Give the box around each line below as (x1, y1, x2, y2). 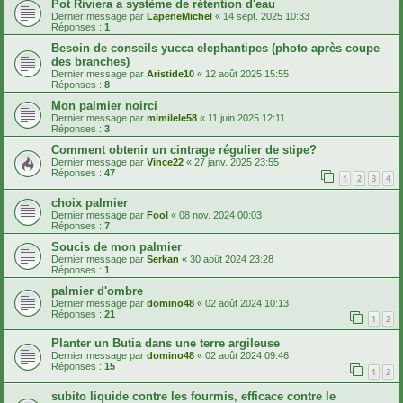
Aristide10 (147, 68, 194, 80)
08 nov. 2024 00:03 (179, 209, 262, 220)
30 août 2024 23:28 (190, 253, 273, 264)
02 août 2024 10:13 (205, 297, 289, 309)
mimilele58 (147, 112, 197, 124)
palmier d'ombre (51, 283, 143, 298)
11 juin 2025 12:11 (208, 112, 285, 124)
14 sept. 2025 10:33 (223, 11, 309, 22)
